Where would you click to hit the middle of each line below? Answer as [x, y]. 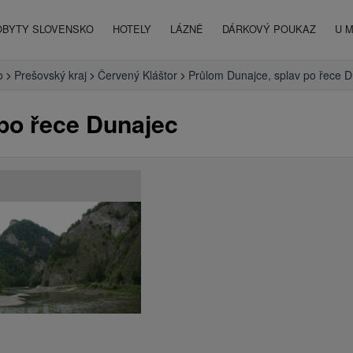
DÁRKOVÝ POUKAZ [269, 29]
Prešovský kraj [50, 75]
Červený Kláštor [137, 75]
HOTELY [132, 29]
